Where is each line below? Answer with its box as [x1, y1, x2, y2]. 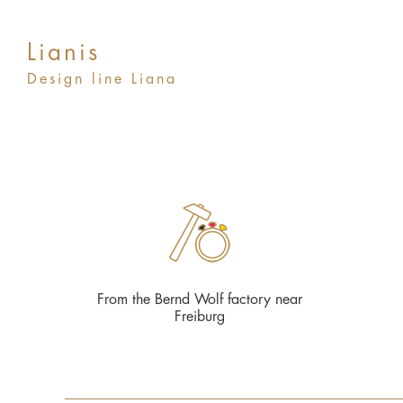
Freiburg [175, 309, 225, 324]
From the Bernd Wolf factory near [97, 292, 302, 307]
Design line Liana [27, 72, 177, 86]
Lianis [27, 41, 100, 65]
